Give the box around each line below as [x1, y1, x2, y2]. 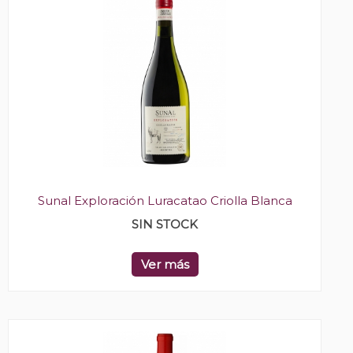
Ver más [140, 257, 189, 273]
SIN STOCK [132, 217, 198, 232]
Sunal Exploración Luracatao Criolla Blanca [37, 193, 292, 209]
